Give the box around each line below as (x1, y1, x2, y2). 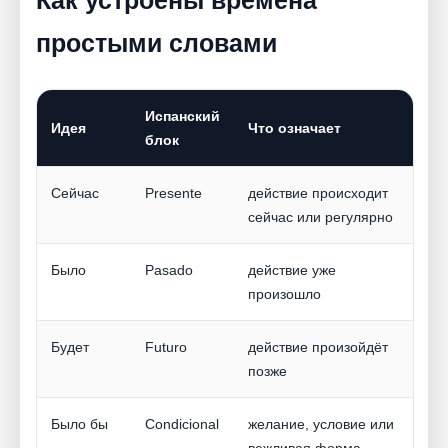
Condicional (145, 416, 219, 433)
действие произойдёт (248, 339, 388, 356)
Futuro (145, 339, 187, 356)
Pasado (145, 262, 193, 279)
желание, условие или (248, 416, 394, 433)
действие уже (248, 262, 336, 279)
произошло (248, 286, 321, 303)
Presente (145, 185, 202, 202)
